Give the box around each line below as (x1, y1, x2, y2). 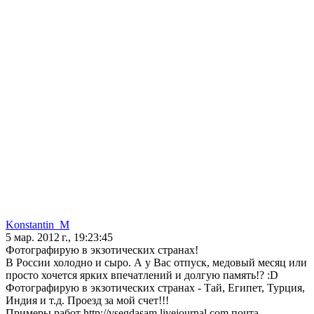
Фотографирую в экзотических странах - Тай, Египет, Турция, (6, 282, 305, 294)
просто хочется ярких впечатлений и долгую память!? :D (6, 269, 278, 282)
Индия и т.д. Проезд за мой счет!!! (6, 294, 169, 307)
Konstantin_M (6, 219, 69, 231)
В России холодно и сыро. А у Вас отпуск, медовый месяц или (6, 257, 307, 269)
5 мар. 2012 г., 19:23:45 (6, 231, 113, 244)
